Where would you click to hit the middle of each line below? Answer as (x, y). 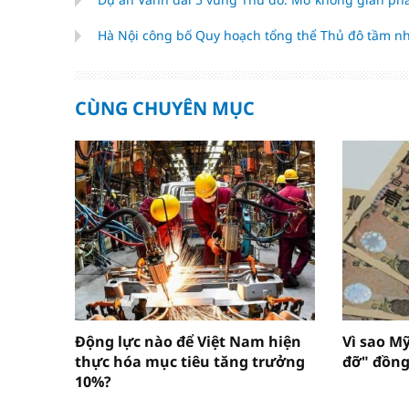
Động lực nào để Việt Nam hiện (188, 342)
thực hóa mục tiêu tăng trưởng (190, 362)
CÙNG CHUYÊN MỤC (165, 108)
